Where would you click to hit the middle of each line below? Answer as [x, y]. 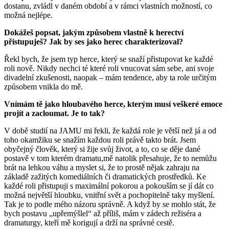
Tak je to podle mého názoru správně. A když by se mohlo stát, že [110, 204]
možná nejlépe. [28, 15]
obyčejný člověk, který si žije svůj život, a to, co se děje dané [102, 149]
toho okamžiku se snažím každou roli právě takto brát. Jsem [100, 140]
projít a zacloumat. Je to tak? [54, 113]
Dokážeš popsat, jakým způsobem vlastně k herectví [94, 32]
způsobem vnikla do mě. [43, 86]
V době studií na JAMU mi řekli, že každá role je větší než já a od [110, 130]
